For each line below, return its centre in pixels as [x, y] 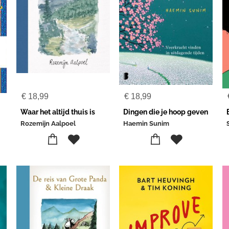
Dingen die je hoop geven [166, 112]
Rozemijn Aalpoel [48, 123]
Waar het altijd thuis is [58, 112]
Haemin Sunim [146, 123]
